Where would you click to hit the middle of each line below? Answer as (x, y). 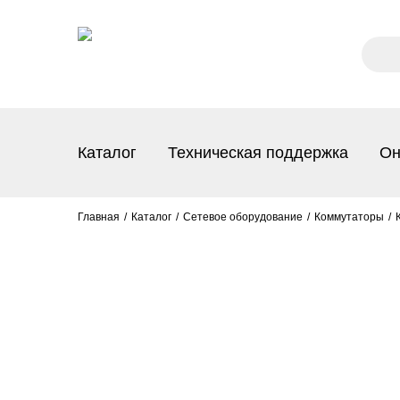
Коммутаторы (349, 217)
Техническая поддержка (258, 152)
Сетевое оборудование (243, 217)
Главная (99, 217)
